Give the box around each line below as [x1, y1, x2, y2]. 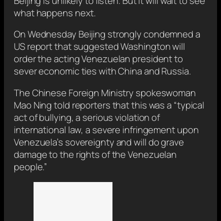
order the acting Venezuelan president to [14, 52, 183, 66]
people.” [14, 160, 47, 173]
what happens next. [14, 6, 96, 19]
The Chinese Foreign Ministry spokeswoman [14, 86, 196, 99]
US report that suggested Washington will [14, 40, 185, 53]
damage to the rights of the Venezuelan [14, 147, 177, 161]
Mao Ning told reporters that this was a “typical [14, 98, 205, 111]
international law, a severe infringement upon [14, 123, 199, 136]
